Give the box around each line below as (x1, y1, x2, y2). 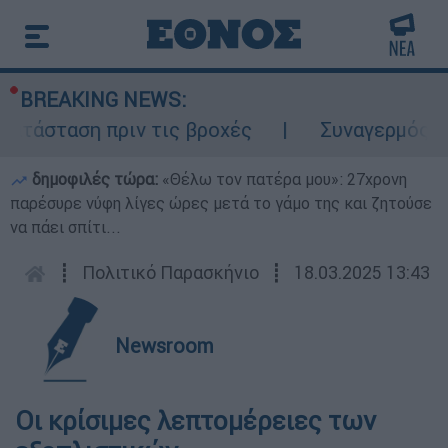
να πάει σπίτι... (10, 217, 121, 237)
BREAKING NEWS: (20, 87, 186, 112)
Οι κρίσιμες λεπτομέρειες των (15, 405, 376, 437)
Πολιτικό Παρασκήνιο (82, 261, 259, 284)
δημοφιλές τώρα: (28, 169, 162, 189)
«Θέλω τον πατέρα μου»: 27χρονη (162, 169, 407, 189)
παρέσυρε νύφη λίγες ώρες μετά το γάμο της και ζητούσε (10, 193, 432, 213)
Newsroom (115, 333, 214, 358)
